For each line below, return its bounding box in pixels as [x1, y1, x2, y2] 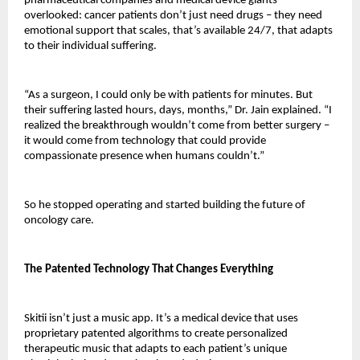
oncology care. [24, 215, 94, 227]
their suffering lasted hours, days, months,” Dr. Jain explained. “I [24, 104, 332, 117]
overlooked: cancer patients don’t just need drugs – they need [24, 10, 322, 22]
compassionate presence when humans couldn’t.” [24, 150, 264, 163]
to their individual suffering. [24, 40, 157, 53]
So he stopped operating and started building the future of [24, 199, 305, 212]
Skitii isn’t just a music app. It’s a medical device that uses [24, 313, 298, 325]
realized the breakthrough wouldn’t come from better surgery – [24, 120, 329, 133]
